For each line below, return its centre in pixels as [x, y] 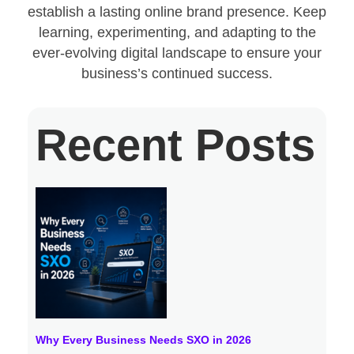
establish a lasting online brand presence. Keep [177, 12]
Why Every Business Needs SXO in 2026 [143, 339]
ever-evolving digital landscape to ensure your [177, 53]
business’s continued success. [177, 74]
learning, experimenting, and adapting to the [177, 33]
